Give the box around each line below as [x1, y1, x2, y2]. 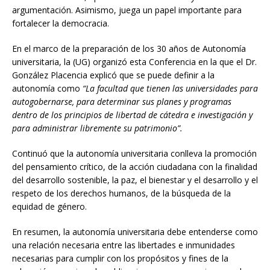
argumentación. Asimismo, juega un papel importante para [12, 4, 242, 16]
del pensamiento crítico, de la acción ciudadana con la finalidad [12, 161, 257, 172]
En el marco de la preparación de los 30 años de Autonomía [12, 43, 246, 54]
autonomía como [12, 83, 83, 94]
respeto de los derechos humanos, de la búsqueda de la [12, 187, 231, 199]
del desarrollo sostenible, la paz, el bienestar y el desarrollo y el [12, 174, 258, 186]
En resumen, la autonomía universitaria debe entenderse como [12, 226, 258, 237]
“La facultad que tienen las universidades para [83, 83, 258, 94]
